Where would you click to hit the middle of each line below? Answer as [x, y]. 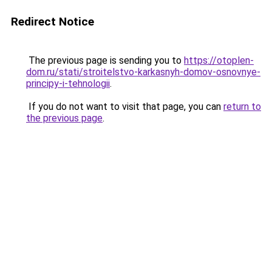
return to [242, 107]
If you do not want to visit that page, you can [125, 107]
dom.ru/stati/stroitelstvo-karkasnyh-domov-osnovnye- [143, 72]
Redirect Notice [53, 22]
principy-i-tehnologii [68, 83]
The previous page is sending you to [105, 60]
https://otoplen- [219, 60]
